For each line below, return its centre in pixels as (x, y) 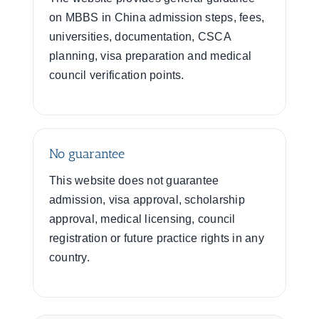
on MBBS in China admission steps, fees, (157, 17)
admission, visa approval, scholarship (147, 200)
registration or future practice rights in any (157, 238)
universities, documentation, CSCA (140, 37)
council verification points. (117, 75)
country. (69, 257)
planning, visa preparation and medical (151, 56)
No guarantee (87, 154)
